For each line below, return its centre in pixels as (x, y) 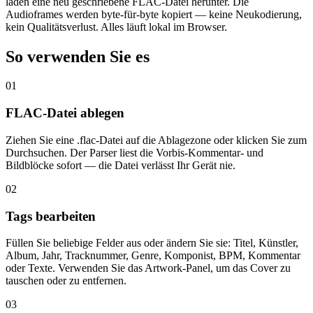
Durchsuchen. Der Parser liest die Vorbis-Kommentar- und (134, 152)
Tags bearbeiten (51, 216)
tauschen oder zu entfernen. (66, 281)
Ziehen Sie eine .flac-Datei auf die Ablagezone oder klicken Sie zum (156, 140)
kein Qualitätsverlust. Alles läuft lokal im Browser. (116, 27)
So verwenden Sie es (78, 56)
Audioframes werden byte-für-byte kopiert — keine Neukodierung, (154, 14)
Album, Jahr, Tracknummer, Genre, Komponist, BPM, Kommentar (153, 256)
